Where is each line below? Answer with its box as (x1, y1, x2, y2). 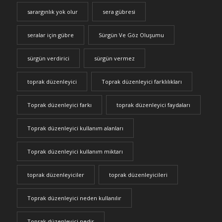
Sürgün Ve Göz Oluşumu (98, 31, 164, 39)
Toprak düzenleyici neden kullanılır (27, 194, 121, 202)
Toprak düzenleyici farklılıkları (101, 78, 182, 86)
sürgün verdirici (27, 55, 69, 62)
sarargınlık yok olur (27, 8, 78, 16)
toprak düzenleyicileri (109, 171, 167, 179)
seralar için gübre (27, 31, 74, 39)
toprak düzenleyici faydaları (116, 101, 190, 109)
